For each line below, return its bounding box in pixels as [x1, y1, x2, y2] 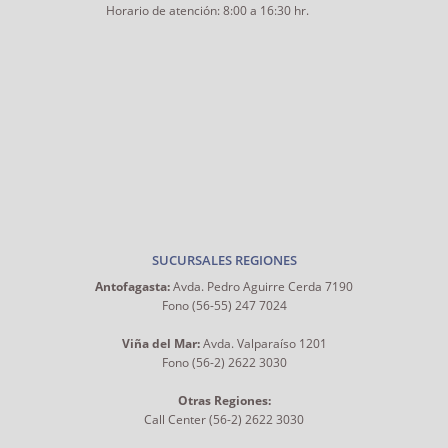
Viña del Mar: [121, 334, 200, 352]
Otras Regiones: [177, 391, 271, 409]
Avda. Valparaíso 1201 [199, 334, 327, 352]
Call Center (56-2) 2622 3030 [144, 410, 304, 428]
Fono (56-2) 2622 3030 [161, 353, 287, 371]
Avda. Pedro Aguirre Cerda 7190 [170, 277, 353, 295]
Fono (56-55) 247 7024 [161, 296, 287, 314]
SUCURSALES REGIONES [151, 250, 297, 269]
